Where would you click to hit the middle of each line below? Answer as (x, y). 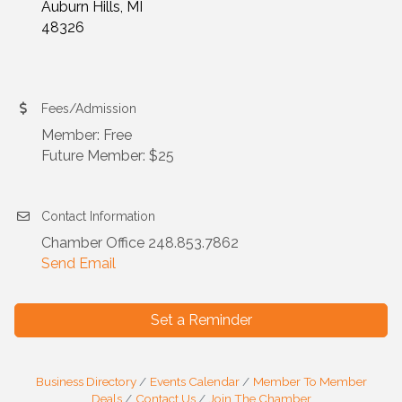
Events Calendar (194, 382)
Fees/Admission (89, 109)
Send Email (79, 264)
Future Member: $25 (108, 156)
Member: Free (87, 135)
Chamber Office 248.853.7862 (140, 243)
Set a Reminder (201, 320)
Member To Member (310, 382)
